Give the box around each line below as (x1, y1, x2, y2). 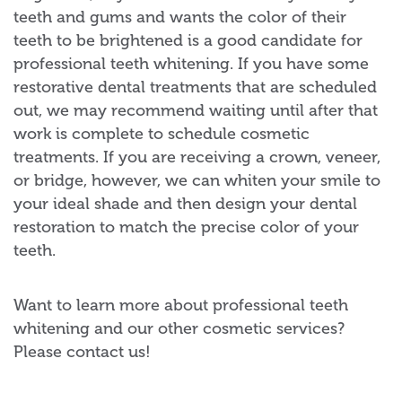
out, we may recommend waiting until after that (13, 100, 378, 120)
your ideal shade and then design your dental (13, 193, 357, 214)
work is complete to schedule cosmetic (13, 123, 310, 144)
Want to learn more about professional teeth (13, 294, 348, 315)
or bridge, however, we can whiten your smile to (13, 170, 380, 190)
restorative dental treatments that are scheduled (13, 76, 377, 97)
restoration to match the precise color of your (13, 216, 359, 237)
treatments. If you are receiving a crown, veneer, (13, 146, 380, 167)
